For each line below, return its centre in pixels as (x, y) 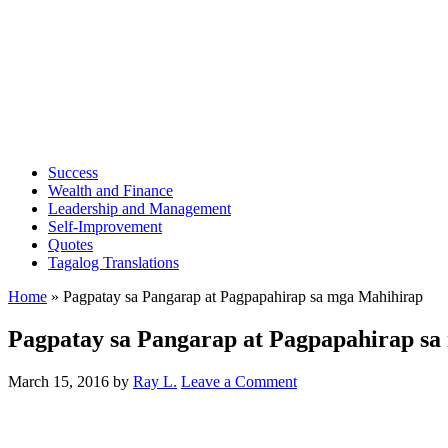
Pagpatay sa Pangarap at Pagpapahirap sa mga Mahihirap (243, 296)
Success (73, 172)
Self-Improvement (105, 226)
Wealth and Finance (110, 190)
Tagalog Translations (113, 262)
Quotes (70, 244)
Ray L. (155, 381)
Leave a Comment (239, 381)
